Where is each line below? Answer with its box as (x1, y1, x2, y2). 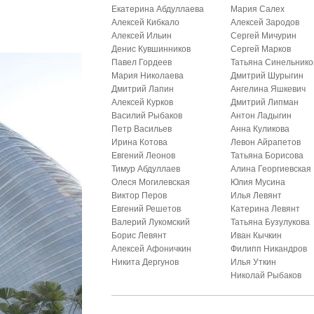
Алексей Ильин (111, 31, 172, 41)
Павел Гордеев (111, 57, 172, 67)
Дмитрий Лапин (111, 84, 175, 94)
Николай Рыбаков (231, 271, 302, 280)
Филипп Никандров (231, 244, 308, 254)
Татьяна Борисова (231, 151, 304, 161)
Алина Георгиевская (231, 164, 312, 174)
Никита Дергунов (111, 257, 179, 267)
